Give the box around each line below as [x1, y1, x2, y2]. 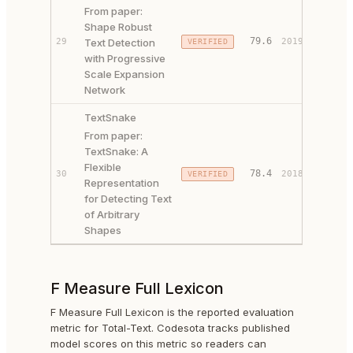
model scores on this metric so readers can [50, 337, 266, 350]
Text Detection [84, 36, 155, 49]
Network [84, 84, 125, 96]
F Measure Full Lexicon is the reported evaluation [50, 306, 294, 318]
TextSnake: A [84, 145, 148, 158]
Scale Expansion [84, 68, 165, 80]
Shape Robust [84, 20, 152, 33]
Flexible [84, 161, 121, 173]
